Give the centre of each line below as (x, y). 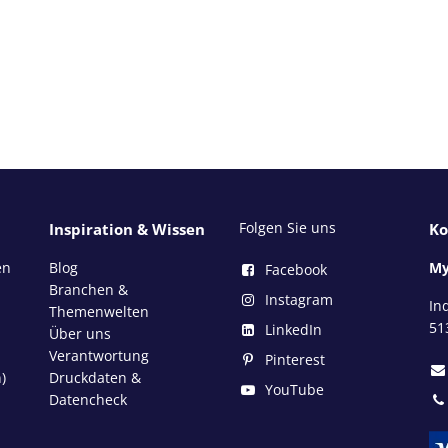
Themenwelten (99, 311)
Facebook (296, 269)
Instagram (299, 299)
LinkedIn (293, 329)
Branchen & (88, 289)
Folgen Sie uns (287, 227)
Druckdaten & (95, 377)
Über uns (80, 333)
